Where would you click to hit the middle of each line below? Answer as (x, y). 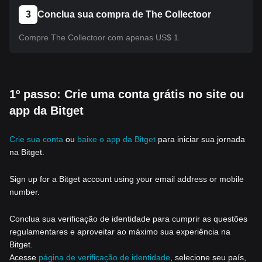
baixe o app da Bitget (116, 139)
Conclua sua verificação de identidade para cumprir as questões (128, 219)
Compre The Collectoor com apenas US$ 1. (100, 37)
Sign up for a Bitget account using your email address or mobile (127, 179)
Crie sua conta (36, 139)
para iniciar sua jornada (200, 139)
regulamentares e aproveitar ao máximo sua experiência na (120, 232)
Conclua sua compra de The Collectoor (124, 14)
